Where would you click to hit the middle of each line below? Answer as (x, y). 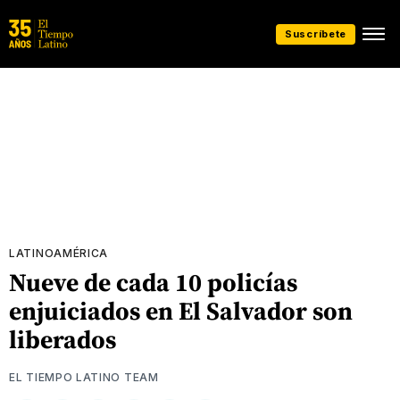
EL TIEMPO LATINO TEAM (84, 377)
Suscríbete (316, 33)
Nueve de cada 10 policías (153, 282)
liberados (62, 339)
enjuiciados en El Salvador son (181, 311)
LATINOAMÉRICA (59, 253)
